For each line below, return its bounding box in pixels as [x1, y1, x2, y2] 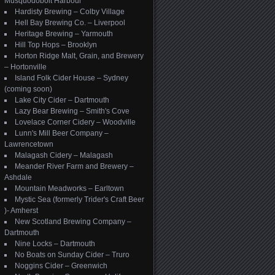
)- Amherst [4, 206, 38, 215]
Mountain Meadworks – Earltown [15, 184, 124, 193]
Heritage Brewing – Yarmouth [15, 29, 113, 38]
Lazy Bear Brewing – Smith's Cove [15, 107, 130, 115]
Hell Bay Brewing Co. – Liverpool [15, 18, 125, 27]
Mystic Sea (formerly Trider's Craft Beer [15, 195, 144, 204]
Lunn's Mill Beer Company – [15, 129, 109, 137]
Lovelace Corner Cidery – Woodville [15, 118, 136, 126]
